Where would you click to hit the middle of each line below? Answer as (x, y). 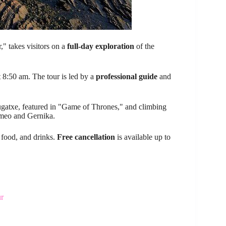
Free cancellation (86, 137)
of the (144, 46)
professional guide (127, 76)
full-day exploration (101, 46)
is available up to (143, 137)
